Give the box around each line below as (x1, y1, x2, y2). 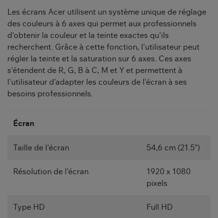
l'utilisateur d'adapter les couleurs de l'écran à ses (7, 78, 187, 87)
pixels (146, 180, 167, 188)
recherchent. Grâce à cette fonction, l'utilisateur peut (7, 43, 200, 52)
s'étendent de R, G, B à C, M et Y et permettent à (7, 67, 182, 75)
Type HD (13, 203, 45, 212)
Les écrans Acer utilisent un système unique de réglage (7, 8, 206, 17)
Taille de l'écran (13, 144, 69, 152)
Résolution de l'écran (13, 168, 89, 176)
